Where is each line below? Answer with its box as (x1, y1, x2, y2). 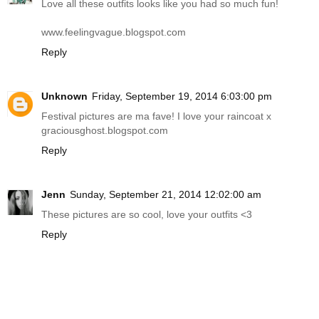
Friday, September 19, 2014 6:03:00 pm (92, 90, 272, 103)
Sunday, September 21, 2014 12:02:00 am (70, 189, 261, 201)
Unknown (41, 90, 88, 103)
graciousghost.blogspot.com (41, 125, 168, 137)
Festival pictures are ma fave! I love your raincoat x (41, 110, 271, 122)
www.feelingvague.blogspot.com (41, 26, 186, 38)
